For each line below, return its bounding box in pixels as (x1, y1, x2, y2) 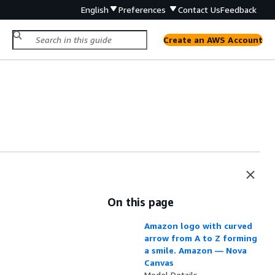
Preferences (118, 4, 168, 15)
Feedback (220, 4, 257, 15)
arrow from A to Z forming (144, 233, 258, 243)
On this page (107, 195, 174, 209)
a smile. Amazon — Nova (144, 245, 247, 255)
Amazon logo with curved (144, 220, 253, 231)
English (80, 4, 109, 15)
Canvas (144, 257, 174, 268)
